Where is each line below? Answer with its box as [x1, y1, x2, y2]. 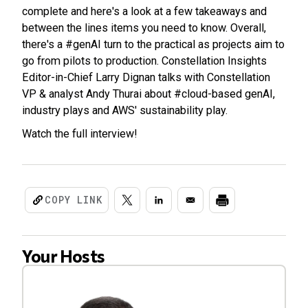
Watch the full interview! [22, 127, 137, 140]
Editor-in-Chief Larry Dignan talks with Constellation [22, 71, 270, 84]
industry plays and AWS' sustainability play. [22, 104, 228, 117]
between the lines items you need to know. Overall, [22, 21, 266, 34]
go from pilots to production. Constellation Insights [22, 54, 267, 67]
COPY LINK [45, 193, 102, 206]
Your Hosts [22, 245, 104, 266]
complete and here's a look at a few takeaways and [22, 5, 267, 18]
